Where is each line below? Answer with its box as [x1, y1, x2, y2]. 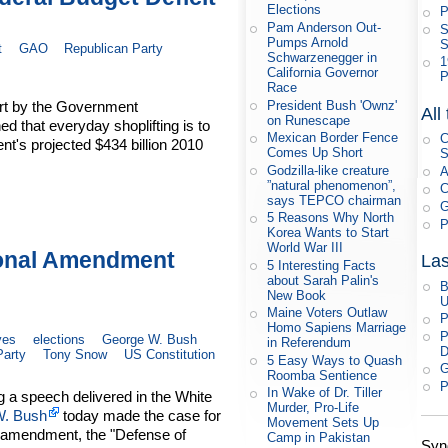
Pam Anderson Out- [267, 20, 382, 36]
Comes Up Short [267, 145, 364, 161]
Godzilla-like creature [267, 162, 390, 178]
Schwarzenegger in [267, 50, 378, 66]
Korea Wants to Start [267, 225, 390, 241]
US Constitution [123, 346, 215, 362]
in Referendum [267, 335, 352, 351]
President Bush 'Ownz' [267, 97, 398, 113]
